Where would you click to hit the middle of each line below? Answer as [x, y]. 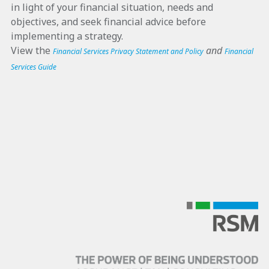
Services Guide [34, 67]
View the [31, 51]
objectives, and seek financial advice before [108, 22]
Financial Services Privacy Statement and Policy [128, 52]
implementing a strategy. [69, 36]
